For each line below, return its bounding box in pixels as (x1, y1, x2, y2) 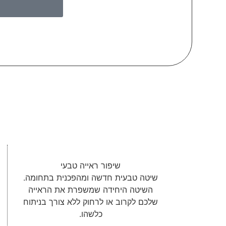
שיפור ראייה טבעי (61, 160, 121, 171)
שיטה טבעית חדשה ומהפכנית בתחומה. (23, 172, 158, 183)
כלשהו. (79, 208, 102, 219)
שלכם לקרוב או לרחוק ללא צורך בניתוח (23, 196, 158, 207)
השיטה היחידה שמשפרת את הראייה (28, 184, 153, 195)
